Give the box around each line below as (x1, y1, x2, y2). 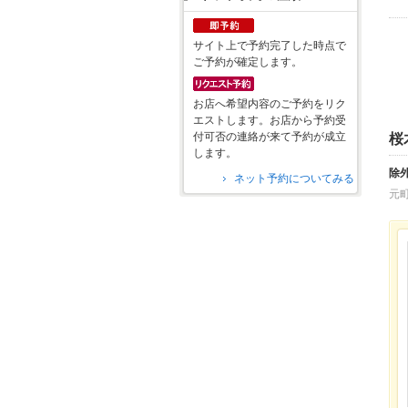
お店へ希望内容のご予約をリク (193, 97, 346, 111)
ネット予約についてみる (234, 172, 354, 186)
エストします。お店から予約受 (193, 114, 346, 127)
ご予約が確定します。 (193, 56, 302, 69)
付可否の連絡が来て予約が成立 (193, 130, 346, 144)
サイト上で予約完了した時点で (193, 39, 346, 53)
